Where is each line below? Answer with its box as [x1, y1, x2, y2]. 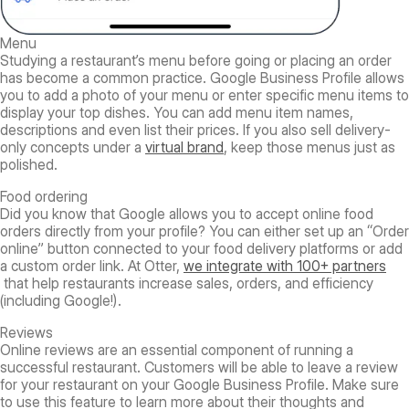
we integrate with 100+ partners [184, 257, 386, 276]
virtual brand [145, 139, 224, 157]
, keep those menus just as [224, 139, 395, 157]
